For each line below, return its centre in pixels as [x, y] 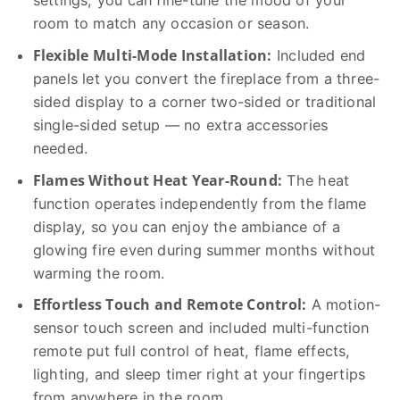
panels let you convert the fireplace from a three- [206, 78]
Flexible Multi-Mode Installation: [152, 55]
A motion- [344, 305]
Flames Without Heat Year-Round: [158, 180]
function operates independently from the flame [200, 203]
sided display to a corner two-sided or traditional [204, 101]
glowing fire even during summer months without [204, 250]
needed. [60, 148]
